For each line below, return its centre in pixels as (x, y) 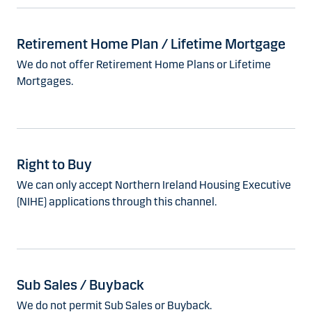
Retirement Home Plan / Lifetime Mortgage (151, 44)
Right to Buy (54, 165)
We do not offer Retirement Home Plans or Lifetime (144, 65)
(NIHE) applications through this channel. (117, 202)
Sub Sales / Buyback (80, 285)
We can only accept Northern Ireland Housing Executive (154, 185)
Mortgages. (45, 81)
